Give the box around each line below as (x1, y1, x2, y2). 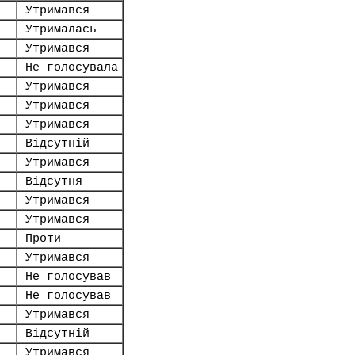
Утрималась (25, 23, 97, 36)
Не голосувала (25, 61, 118, 74)
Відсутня (25, 175, 82, 188)
